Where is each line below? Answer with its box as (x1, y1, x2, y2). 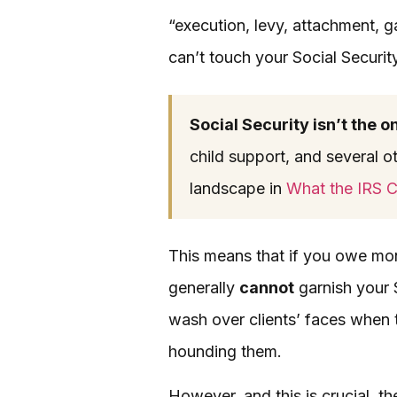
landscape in (190, 178, 286, 198)
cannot (239, 277, 294, 297)
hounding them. (168, 341, 282, 361)
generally (168, 277, 239, 297)
